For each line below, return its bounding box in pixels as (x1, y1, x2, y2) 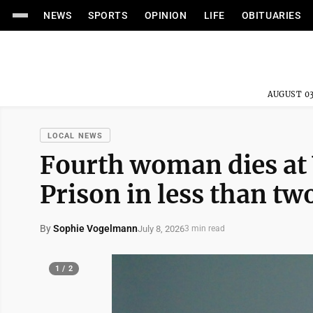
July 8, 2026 (138, 223, 184, 234)
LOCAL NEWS (48, 131, 103, 140)
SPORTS (88, 10, 128, 21)
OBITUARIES (241, 10, 301, 21)
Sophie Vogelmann (53, 223, 138, 234)
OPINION (144, 10, 187, 21)
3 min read (184, 224, 225, 233)
